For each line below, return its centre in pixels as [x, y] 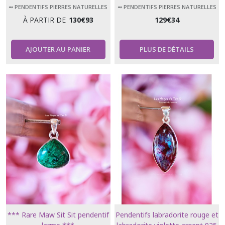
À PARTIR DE [44, 20]
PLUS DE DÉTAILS [167, 49]
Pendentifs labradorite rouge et [167, 215]
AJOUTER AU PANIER [58, 49]
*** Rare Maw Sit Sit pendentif [58, 215]
